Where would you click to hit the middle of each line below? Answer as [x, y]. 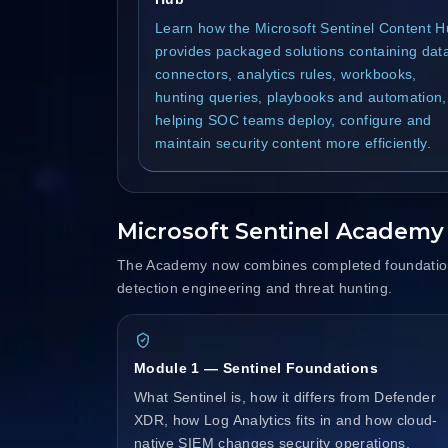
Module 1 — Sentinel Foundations [256, 367]
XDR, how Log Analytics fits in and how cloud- [286, 419]
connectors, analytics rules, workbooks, [286, 73]
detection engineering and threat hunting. [255, 287]
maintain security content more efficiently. [293, 142]
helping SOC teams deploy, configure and [293, 119]
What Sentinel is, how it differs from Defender [285, 396]
